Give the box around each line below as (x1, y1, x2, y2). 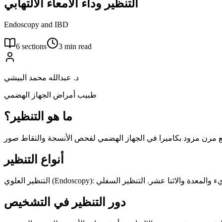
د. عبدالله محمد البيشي (4, 73, 79, 82)
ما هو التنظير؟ (4, 110, 72, 123)
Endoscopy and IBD (4, 20, 68, 29)
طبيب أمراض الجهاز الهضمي (4, 90, 97, 99)
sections (22, 42, 47, 51)
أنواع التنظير (4, 153, 64, 166)
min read (64, 42, 92, 51)
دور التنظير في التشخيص (4, 196, 126, 209)
